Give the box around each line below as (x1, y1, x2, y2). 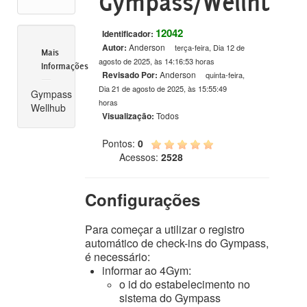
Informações (41, 60, 88, 71)
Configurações (85, 188, 201, 211)
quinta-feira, (206, 69, 245, 80)
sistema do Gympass (119, 290, 221, 306)
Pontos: (102, 136, 136, 150)
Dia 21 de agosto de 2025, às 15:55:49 (99, 83, 228, 94)
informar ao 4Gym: (102, 262, 192, 278)
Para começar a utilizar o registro (85, 221, 245, 237)
